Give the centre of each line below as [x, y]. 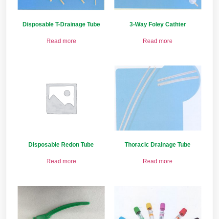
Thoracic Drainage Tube [158, 145]
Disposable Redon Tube [61, 145]
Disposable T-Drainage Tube [61, 25]
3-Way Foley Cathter [158, 25]
